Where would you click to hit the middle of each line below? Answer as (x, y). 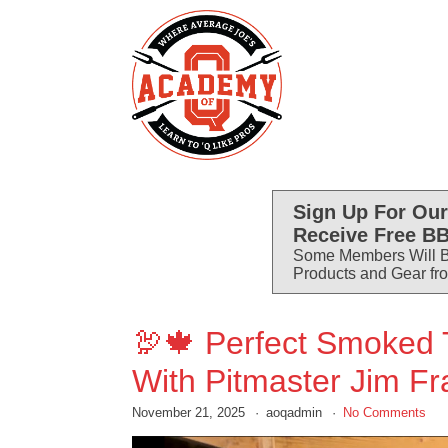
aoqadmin (295, 413)
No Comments (384, 413)
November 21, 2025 (190, 413)
